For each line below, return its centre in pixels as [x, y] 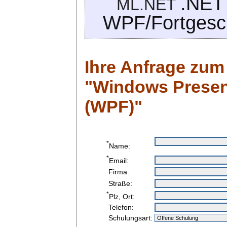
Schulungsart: [129, 218]
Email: [119, 161]
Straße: [119, 183]
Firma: [118, 172]
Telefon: [120, 207]
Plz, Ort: [122, 196]
